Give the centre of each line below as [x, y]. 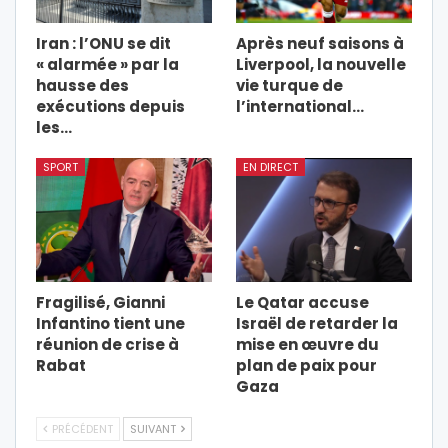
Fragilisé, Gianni [100, 302]
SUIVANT [154, 428]
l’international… [300, 107]
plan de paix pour [306, 365]
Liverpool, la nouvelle [321, 65]
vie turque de [289, 86]
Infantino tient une [110, 323]
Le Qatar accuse [302, 302]
